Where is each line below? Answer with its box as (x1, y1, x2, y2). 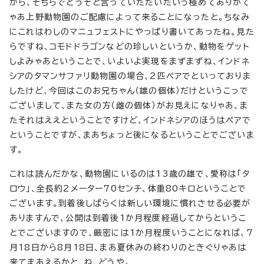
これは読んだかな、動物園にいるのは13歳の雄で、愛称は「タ (9, 170, 250, 178)
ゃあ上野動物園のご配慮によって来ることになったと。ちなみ (9, 13, 250, 21)
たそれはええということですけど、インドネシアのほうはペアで (9, 116, 251, 124)
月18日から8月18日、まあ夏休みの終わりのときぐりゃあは (9, 243, 247, 252)
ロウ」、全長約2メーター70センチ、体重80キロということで (9, 184, 246, 193)
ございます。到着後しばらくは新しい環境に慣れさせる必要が (9, 199, 251, 207)
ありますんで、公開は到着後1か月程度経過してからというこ (9, 214, 247, 222)
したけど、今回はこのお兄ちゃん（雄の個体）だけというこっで (9, 87, 249, 95)
